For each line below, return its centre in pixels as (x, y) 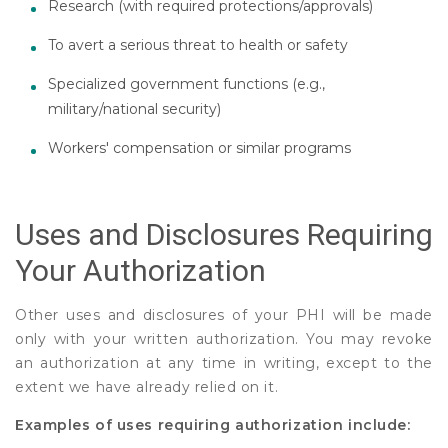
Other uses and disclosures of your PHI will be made (224, 314)
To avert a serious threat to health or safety (197, 44)
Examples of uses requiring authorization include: (213, 424)
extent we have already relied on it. (147, 386)
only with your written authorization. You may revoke (224, 338)
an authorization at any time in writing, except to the (224, 362)
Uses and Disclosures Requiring (224, 234)
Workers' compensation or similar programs (199, 147)
